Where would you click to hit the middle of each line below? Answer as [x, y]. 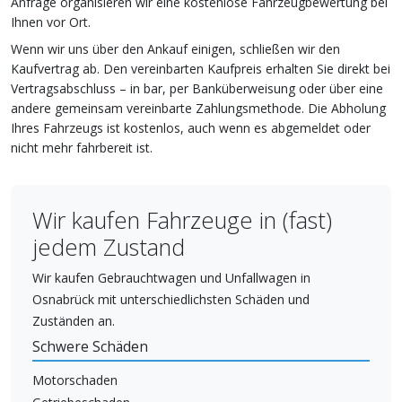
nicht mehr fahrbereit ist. [82, 147]
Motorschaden [75, 380]
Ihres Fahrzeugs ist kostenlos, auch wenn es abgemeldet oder [191, 127]
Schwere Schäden [90, 346]
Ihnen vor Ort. [51, 22]
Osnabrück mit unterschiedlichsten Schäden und [171, 299]
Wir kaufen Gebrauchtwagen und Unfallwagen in [171, 277]
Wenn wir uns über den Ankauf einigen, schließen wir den [175, 48]
